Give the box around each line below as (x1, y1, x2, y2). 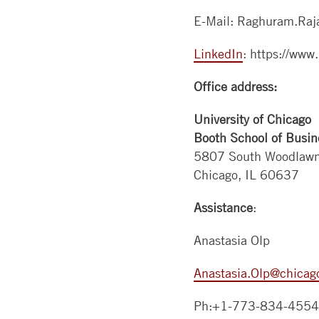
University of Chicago (194, 112, 311, 127)
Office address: (194, 79, 277, 94)
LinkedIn (194, 46, 243, 61)
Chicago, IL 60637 (194, 167, 299, 182)
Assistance (194, 200, 253, 215)
